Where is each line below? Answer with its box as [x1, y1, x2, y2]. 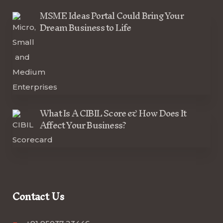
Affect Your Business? [40, 115, 126, 135]
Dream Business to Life [40, 17, 131, 38]
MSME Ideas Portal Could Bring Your [40, 5, 184, 26]
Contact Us [12, 185, 64, 208]
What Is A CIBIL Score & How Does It [40, 103, 186, 123]
